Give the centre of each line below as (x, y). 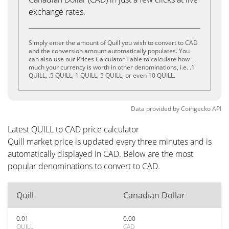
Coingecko (196, 109)
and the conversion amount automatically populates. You (109, 51)
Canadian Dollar (154, 195)
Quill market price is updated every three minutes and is (110, 142)
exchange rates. (57, 12)
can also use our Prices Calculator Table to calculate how (109, 59)
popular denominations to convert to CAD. (84, 166)
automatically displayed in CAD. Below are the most (100, 154)
